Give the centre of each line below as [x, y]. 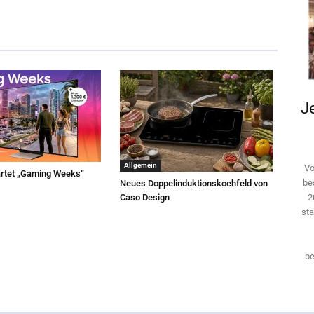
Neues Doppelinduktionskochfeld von [194, 183]
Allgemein [141, 165]
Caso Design [145, 197]
